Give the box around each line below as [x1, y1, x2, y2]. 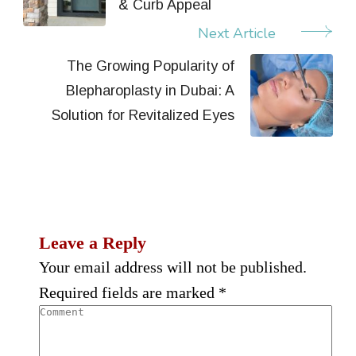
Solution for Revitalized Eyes [52, 106, 234, 123]
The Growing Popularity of [67, 57, 234, 74]
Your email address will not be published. [39, 257, 307, 276]
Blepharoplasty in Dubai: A [66, 82, 234, 99]
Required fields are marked [39, 283, 219, 301]
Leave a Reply [39, 232, 146, 253]
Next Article [198, 23, 276, 43]
